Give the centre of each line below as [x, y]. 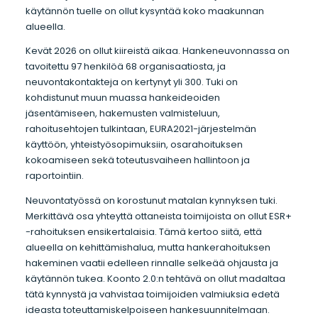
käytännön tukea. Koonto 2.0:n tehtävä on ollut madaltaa [155, 279]
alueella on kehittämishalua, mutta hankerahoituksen [148, 248]
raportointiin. [56, 176]
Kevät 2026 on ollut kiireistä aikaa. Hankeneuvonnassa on [157, 51]
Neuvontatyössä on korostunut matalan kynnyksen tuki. [151, 201]
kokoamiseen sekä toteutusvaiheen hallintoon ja [137, 160]
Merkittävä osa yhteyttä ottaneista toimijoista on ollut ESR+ [158, 216]
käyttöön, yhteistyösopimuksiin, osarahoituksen [134, 145]
